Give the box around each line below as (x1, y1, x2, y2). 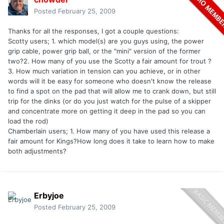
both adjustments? (8, 147, 66, 155)
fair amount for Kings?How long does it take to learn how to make (8, 137, 214, 145)
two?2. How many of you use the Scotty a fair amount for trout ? (8, 57, 211, 65)
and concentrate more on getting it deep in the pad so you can (8, 107, 205, 115)
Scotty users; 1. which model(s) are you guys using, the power (8, 37, 204, 45)
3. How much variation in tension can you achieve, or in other (8, 67, 200, 75)
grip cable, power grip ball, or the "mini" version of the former (8, 47, 200, 55)
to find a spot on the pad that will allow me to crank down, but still (8, 87, 216, 95)
